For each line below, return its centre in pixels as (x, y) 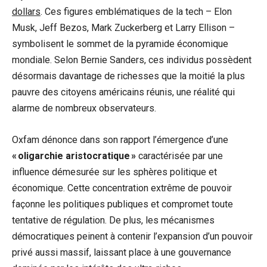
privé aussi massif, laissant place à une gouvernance (122, 253)
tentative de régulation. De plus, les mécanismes (113, 221)
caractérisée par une (179, 156)
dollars (26, 12)
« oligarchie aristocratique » (74, 156)
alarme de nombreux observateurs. (84, 108)
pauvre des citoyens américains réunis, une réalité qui (123, 92)
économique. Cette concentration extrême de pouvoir (122, 188)
